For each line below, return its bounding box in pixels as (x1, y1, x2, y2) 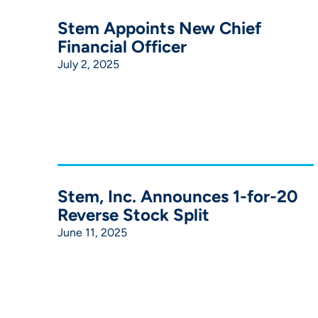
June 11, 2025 (57, 225, 127, 239)
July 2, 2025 (57, 57, 119, 71)
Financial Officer (57, 35, 187, 57)
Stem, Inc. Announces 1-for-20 (57, 185, 298, 207)
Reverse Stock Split (57, 204, 209, 225)
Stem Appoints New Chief (57, 17, 261, 38)
